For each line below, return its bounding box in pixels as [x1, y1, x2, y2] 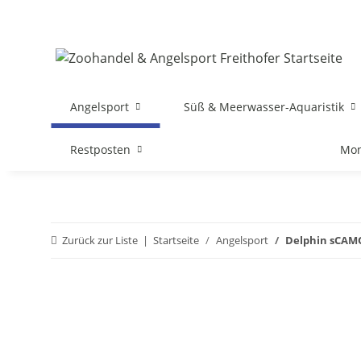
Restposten [70, 142, 131, 157]
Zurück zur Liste [62, 233, 138, 247]
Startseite [153, 233, 199, 247]
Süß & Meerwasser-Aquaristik [184, 99, 345, 114]
